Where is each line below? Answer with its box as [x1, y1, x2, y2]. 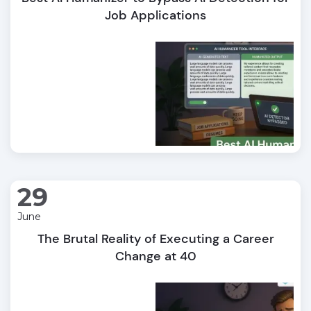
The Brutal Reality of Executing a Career [37, 230, 274, 247]
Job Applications [105, 7, 206, 24]
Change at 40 [115, 248, 196, 264]
